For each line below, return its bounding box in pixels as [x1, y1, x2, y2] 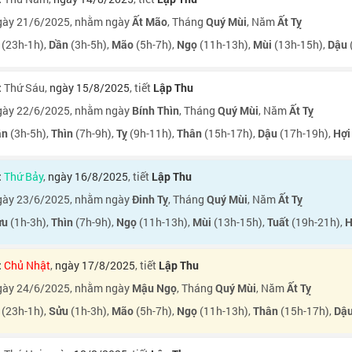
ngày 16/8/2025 [48, 169, 128, 184]
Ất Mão [132, 14, 167, 29]
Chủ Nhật [4, 258, 50, 273]
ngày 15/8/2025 [49, 80, 130, 95]
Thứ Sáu [4, 80, 45, 95]
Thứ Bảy [4, 169, 43, 184]
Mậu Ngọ [132, 280, 177, 295]
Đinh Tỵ [132, 192, 168, 207]
